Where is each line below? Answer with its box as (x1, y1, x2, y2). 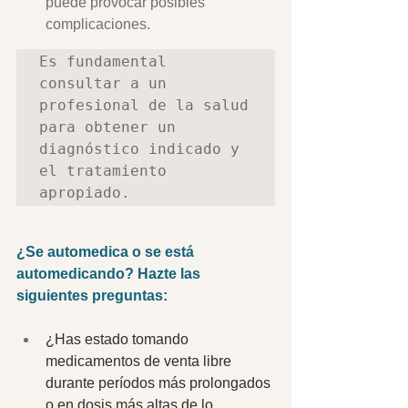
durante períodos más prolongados (46, 374, 274, 391)
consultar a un (39, 74, 167, 92)
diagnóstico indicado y (39, 139, 240, 158)
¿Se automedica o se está (16, 243, 198, 260)
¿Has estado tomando (46, 331, 192, 347)
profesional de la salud (39, 96, 249, 114)
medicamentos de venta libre (46, 352, 235, 369)
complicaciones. (46, 15, 154, 32)
